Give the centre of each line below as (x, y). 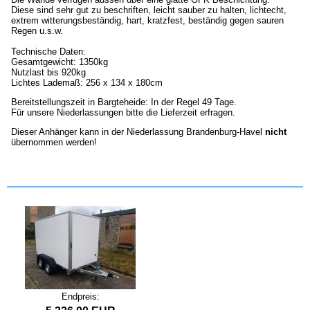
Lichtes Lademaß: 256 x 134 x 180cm (87, 83)
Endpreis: (80, 297)
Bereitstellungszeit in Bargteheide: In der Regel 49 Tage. (124, 102)
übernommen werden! (54, 143)
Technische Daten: (48, 52)
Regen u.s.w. (37, 31)
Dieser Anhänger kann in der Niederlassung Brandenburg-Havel (138, 132)
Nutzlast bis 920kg (48, 73)
